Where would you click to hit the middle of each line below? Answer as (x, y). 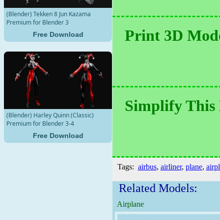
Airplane (129, 204)
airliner (171, 167)
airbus (147, 167)
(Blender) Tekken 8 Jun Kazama (49, 14)
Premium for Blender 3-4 (40, 124)
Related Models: (155, 188)
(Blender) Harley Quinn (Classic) (50, 115)
